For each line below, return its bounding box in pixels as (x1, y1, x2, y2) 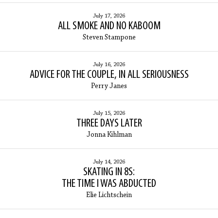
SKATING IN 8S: (83, 166, 135, 179)
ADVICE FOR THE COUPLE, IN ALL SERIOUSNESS (29, 69, 189, 81)
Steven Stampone (82, 34, 136, 42)
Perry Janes (91, 83, 127, 91)
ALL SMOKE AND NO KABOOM (57, 20, 161, 33)
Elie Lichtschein (86, 192, 132, 200)
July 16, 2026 (93, 62, 125, 68)
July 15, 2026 (93, 110, 125, 117)
